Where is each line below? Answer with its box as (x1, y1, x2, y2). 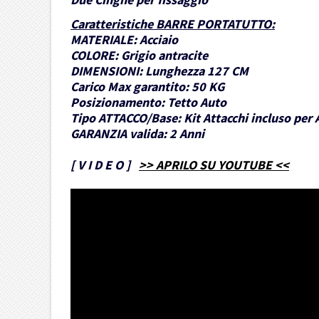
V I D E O (78, 157, 123, 174)
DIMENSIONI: (70, 63, 142, 80)
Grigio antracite (121, 47, 208, 64)
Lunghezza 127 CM (145, 63, 249, 80)
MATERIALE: (70, 31, 137, 48)
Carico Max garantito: (70, 78, 189, 95)
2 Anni (169, 125, 204, 142)
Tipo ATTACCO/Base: (70, 110, 181, 127)
